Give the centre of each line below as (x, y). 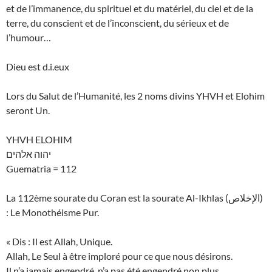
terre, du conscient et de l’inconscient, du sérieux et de (117, 23)
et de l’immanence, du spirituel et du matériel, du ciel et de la (130, 8)
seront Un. (28, 110)
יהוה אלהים (29, 154)
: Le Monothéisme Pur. (53, 212)
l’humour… (29, 38)
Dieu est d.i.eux (38, 67)
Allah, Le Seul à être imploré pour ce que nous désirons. (119, 256)
